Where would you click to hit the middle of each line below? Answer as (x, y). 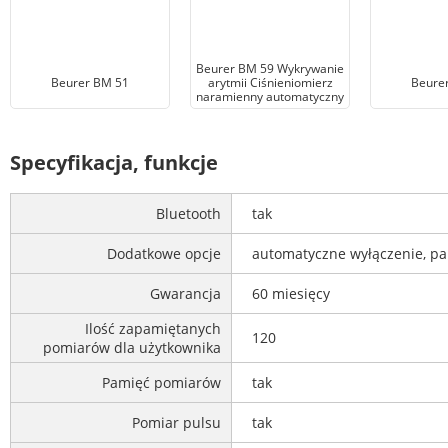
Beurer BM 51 (90, 82)
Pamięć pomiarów (161, 383)
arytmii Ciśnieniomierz (270, 82)
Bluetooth (188, 214)
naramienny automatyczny (270, 96)
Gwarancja (185, 294)
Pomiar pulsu (176, 423)
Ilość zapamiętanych (153, 329)
